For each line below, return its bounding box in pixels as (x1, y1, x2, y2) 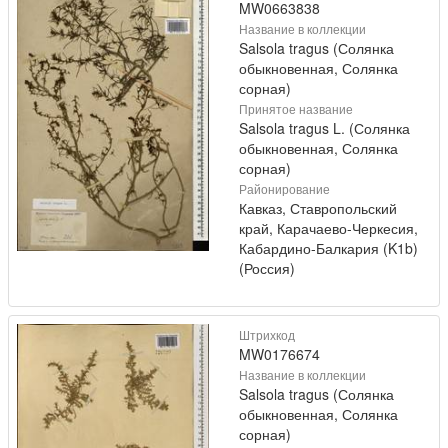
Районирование (239, 180, 330, 198)
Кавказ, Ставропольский (239, 198, 397, 219)
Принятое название (239, 100, 353, 118)
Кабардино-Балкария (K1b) (239, 238, 418, 259)
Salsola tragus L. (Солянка (239, 118, 410, 139)
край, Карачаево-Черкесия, (239, 218, 418, 239)
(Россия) (239, 258, 295, 279)
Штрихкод (239, 326, 295, 344)
